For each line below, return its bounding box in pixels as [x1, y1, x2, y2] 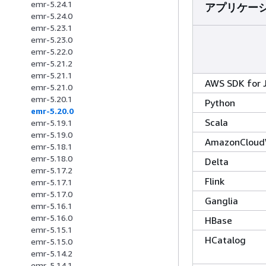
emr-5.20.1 [31, 94, 72, 104]
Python [205, 96, 235, 109]
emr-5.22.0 [31, 46, 72, 57]
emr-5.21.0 [31, 82, 72, 93]
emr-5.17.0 [31, 189, 72, 199]
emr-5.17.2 [31, 165, 72, 176]
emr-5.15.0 [31, 236, 72, 247]
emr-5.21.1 [31, 70, 72, 81]
